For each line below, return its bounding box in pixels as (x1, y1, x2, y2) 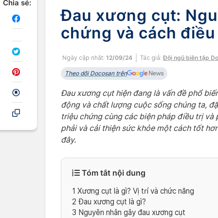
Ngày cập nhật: (61, 54, 106, 61)
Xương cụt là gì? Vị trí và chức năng (75, 186, 194, 196)
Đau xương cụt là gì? (76, 197, 146, 207)
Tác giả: (140, 54, 163, 61)
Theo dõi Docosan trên (65, 70, 127, 77)
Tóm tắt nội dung (80, 168, 145, 178)
